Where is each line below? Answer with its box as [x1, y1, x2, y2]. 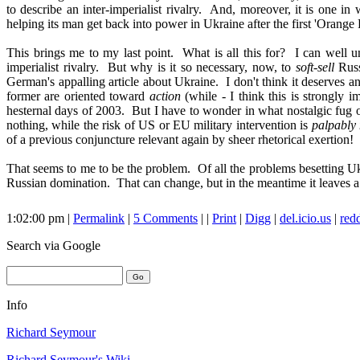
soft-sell [295, 60, 334, 75]
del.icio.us [280, 211, 331, 226]
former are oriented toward [6, 89, 149, 104]
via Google [44, 239, 100, 253]
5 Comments [133, 211, 198, 226]
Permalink [73, 211, 125, 226]
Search [6, 239, 44, 253]
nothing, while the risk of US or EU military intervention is [6, 118, 312, 133]
